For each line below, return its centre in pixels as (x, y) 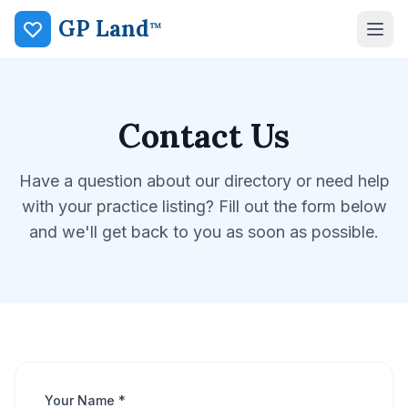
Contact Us (204, 136)
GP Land (104, 29)
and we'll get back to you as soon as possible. (204, 232)
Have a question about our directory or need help (204, 181)
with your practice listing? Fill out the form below (204, 206)
